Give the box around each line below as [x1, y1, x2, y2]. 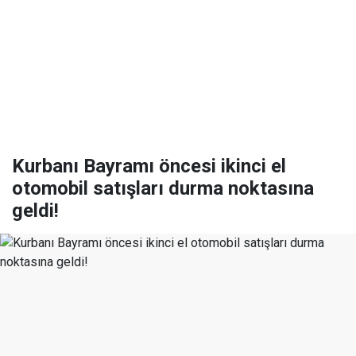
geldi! [12, 199, 59, 222]
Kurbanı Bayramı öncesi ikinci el [12, 155, 286, 177]
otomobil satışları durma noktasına [12, 177, 314, 199]
